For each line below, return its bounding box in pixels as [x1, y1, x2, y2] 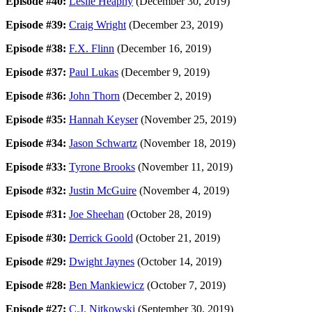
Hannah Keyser [69, 113, 138, 125]
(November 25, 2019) [138, 113, 236, 125]
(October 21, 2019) [133, 231, 220, 244]
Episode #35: [6, 113, 69, 125]
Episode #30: [6, 231, 69, 244]
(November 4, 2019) [136, 184, 229, 196]
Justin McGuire [69, 184, 136, 196]
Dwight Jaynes [69, 255, 134, 267]
